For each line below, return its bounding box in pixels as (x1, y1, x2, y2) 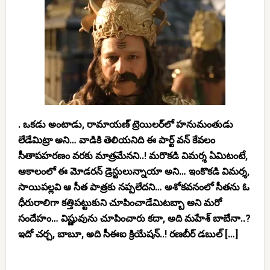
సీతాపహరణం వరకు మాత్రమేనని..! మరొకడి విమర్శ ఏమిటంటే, (17, 150, 248, 162)
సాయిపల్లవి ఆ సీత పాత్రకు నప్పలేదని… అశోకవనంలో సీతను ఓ (17, 181, 250, 193)
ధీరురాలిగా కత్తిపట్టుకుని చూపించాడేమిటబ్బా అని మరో (17, 197, 222, 209)
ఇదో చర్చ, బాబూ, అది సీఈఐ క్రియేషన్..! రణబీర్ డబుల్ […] (17, 228, 238, 240)
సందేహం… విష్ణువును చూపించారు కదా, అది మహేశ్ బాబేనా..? (17, 213, 251, 224)
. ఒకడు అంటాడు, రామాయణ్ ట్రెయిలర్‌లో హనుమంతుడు (17, 119, 233, 130)
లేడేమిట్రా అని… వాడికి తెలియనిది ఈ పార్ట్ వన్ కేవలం (17, 134, 215, 146)
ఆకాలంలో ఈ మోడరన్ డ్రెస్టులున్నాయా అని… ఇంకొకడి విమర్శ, (17, 166, 250, 177)
